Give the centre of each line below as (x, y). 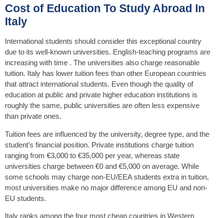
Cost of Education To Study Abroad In (105, 9)
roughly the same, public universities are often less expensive (102, 106)
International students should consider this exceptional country (103, 41)
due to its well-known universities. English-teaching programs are (108, 52)
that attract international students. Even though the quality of (99, 84)
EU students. (26, 198)
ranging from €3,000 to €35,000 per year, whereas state (92, 155)
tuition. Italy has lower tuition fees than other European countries (106, 73)
